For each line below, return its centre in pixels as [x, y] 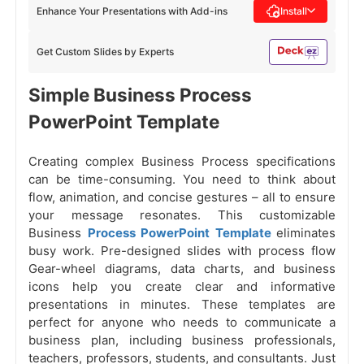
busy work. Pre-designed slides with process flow [182, 251]
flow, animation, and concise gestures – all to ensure [182, 197]
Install [294, 11]
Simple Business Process [140, 95]
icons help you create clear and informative [182, 287]
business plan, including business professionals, [182, 340]
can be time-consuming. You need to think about [182, 180]
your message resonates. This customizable [182, 215]
